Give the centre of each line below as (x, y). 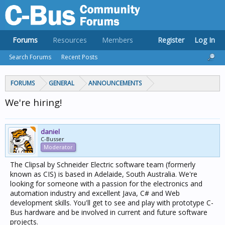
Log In (205, 40)
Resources (70, 40)
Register (171, 40)
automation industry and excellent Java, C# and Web (95, 193)
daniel (50, 132)
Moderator (58, 147)
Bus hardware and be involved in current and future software (109, 212)
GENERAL (62, 83)
